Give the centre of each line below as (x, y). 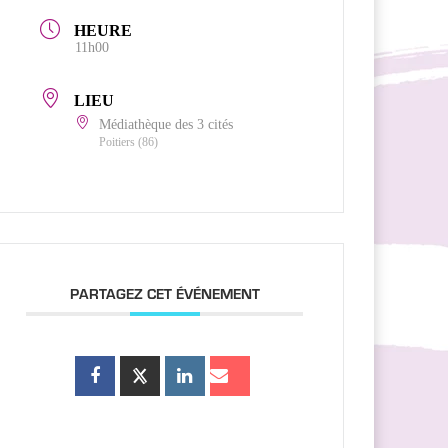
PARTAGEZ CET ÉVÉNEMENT (164, 292)
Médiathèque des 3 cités (166, 124)
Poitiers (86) (129, 141)
